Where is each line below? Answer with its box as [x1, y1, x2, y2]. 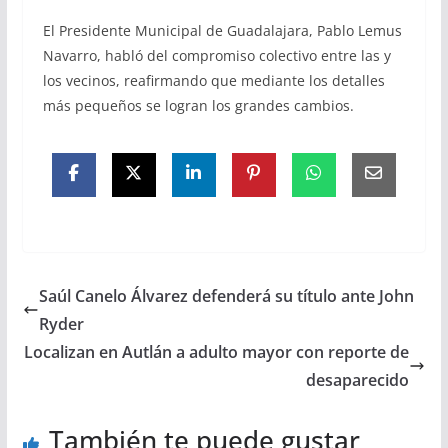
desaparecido [306, 369, 410, 392]
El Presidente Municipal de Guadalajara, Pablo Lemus [42, 21, 402, 41]
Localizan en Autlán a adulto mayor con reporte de [24, 341, 410, 364]
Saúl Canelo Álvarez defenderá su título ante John [38, 285, 414, 308]
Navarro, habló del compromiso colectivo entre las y [42, 46, 391, 66]
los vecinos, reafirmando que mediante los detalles [42, 71, 385, 91]
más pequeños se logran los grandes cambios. [42, 96, 354, 116]
